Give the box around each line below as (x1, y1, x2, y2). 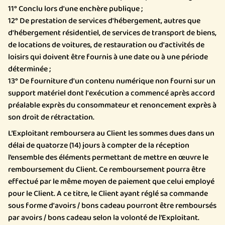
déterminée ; (8, 63, 51, 75)
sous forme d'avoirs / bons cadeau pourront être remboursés (8, 199, 216, 212)
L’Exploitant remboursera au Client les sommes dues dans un (8, 127, 214, 140)
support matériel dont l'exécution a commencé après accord (8, 87, 215, 99)
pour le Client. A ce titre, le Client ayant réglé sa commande (8, 187, 208, 200)
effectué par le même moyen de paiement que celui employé (8, 175, 214, 188)
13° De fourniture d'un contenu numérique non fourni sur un (8, 75, 215, 87)
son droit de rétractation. (8, 111, 94, 124)
